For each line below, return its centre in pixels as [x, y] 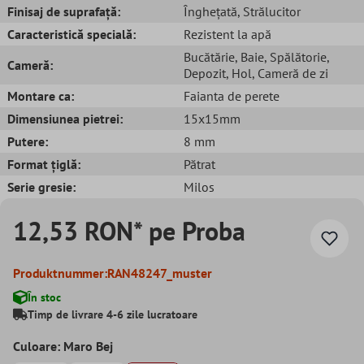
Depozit [205, 73]
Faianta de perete [232, 95]
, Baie [249, 56]
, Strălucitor [269, 11]
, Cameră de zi [290, 73]
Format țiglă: [44, 164]
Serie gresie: [41, 186]
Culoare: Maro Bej [63, 346]
